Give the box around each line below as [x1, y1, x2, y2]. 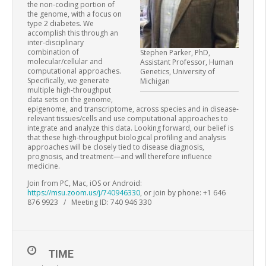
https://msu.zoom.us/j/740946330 [27, 187, 140, 198]
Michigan [140, 76, 170, 87]
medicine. [27, 160, 60, 171]
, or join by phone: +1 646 [140, 187, 226, 198]
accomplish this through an [27, 27, 118, 38]
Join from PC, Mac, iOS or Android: [27, 178, 142, 188]
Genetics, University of [140, 66, 215, 77]
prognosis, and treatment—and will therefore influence [27, 151, 212, 161]
